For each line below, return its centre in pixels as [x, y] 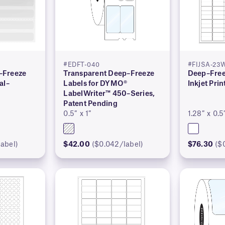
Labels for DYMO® [95, 84]
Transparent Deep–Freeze [109, 74]
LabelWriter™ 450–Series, [109, 94]
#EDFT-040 [82, 65]
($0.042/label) [118, 145]
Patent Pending [90, 104]
